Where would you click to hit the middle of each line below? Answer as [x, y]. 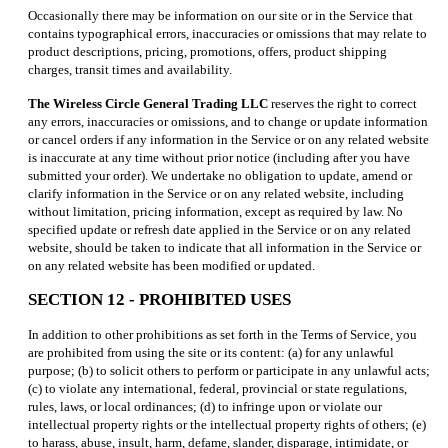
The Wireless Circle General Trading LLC [148, 104]
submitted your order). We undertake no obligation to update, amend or [220, 176]
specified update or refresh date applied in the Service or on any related [219, 230]
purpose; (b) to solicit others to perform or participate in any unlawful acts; [229, 371]
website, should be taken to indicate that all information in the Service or [224, 248]
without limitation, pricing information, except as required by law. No [215, 212]
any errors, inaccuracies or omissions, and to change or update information [228, 122]
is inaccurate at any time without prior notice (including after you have [219, 158]
